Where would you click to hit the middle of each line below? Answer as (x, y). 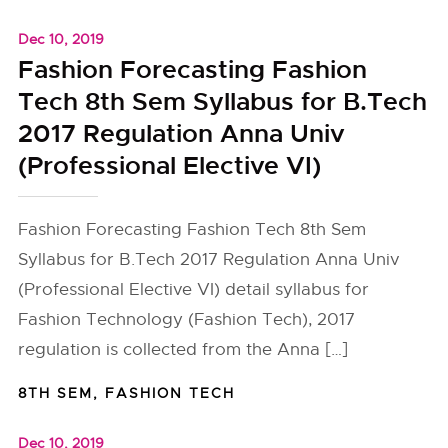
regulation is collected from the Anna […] (183, 349)
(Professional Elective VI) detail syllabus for (194, 289)
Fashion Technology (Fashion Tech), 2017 (187, 319)
